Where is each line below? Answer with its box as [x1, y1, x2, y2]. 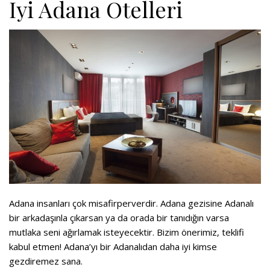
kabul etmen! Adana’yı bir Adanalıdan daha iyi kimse [9, 240, 217, 253]
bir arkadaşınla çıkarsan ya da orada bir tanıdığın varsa [9, 211, 229, 224]
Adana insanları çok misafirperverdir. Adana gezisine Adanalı [9, 196, 254, 209]
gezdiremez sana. [9, 254, 83, 267]
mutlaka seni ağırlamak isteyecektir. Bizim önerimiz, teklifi [9, 225, 244, 238]
